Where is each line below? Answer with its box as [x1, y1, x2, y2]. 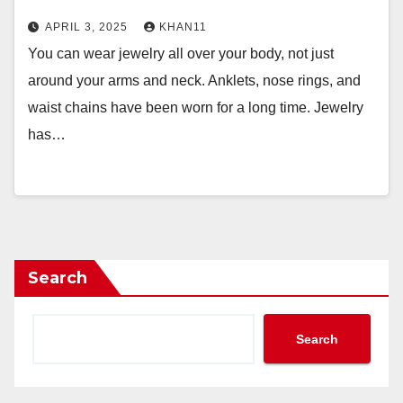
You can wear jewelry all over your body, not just [28, 46, 334, 61]
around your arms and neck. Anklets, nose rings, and [28, 73, 361, 88]
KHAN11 [159, 21, 207, 33]
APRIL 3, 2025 [45, 21, 131, 33]
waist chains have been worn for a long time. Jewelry [28, 100, 363, 115]
